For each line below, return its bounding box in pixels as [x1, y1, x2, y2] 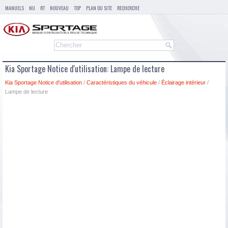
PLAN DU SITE [86, 4, 112, 12]
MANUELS [5, 4, 24, 12]
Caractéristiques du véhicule [87, 79, 157, 86]
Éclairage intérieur [161, 79, 206, 86]
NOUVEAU [50, 4, 69, 12]
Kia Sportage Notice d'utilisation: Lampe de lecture [5, 63, 164, 75]
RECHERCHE [117, 4, 139, 12]
